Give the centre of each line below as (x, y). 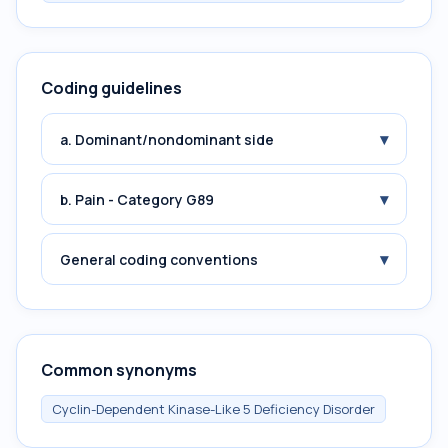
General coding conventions (159, 259)
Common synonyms (119, 370)
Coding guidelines (111, 88)
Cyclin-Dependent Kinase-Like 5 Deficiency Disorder (213, 409)
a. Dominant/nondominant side (167, 139)
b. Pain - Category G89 (137, 199)
